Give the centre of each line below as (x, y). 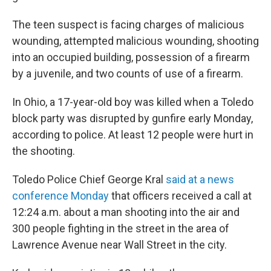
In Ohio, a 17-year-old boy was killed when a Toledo (133, 102)
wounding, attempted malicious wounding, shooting (135, 41)
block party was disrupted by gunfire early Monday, (132, 118)
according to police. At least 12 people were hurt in (133, 135)
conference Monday (60, 196)
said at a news (200, 179)
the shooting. (44, 151)
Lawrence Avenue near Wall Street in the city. (119, 245)
